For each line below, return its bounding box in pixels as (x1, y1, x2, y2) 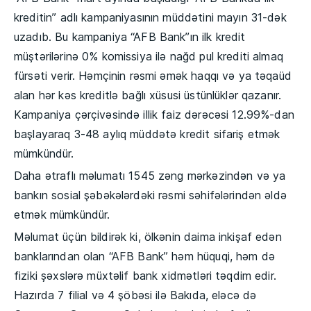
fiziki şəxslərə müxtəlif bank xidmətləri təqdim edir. (14, 268, 276, 283)
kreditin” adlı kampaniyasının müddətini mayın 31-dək (14, 10, 287, 24)
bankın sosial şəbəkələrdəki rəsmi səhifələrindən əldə (14, 187, 287, 202)
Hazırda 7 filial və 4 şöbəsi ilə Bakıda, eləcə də (14, 287, 257, 302)
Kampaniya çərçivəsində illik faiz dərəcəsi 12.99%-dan (14, 107, 294, 121)
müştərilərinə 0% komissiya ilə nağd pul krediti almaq (14, 49, 283, 63)
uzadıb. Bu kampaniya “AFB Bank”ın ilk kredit (14, 29, 246, 44)
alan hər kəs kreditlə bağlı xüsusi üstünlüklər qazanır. (14, 87, 282, 102)
